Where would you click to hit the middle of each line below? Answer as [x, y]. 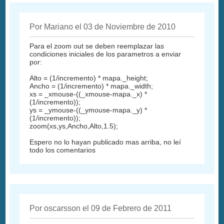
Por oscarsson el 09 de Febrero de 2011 [101, 208]
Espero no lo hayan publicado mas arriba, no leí [105, 142]
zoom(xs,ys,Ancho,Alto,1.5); [74, 126]
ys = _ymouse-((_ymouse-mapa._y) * [88, 110]
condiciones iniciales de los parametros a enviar [105, 54]
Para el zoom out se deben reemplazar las [97, 46]
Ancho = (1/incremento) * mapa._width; [91, 86]
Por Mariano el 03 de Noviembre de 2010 [103, 26]
